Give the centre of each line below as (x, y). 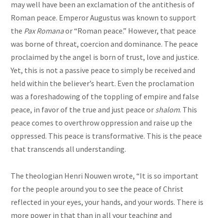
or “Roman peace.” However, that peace (131, 31)
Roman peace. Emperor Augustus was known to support (104, 18)
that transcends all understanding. (69, 149)
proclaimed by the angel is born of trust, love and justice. (105, 57)
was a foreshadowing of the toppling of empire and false (105, 97)
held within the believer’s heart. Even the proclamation (103, 83)
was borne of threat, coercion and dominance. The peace (105, 44)
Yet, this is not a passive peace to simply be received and (103, 70)
